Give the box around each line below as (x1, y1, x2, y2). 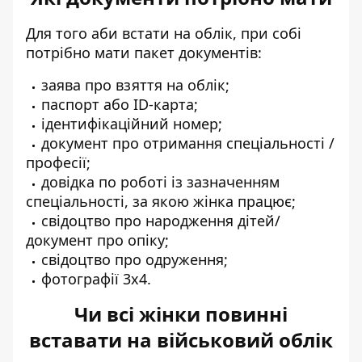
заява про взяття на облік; (41, 75, 229, 95)
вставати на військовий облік (29, 326, 333, 353)
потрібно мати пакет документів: (26, 43, 262, 62)
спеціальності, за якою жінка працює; (26, 192, 296, 211)
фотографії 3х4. (41, 269, 151, 288)
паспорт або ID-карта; (41, 95, 198, 114)
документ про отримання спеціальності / (41, 133, 335, 153)
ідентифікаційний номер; (41, 114, 222, 133)
